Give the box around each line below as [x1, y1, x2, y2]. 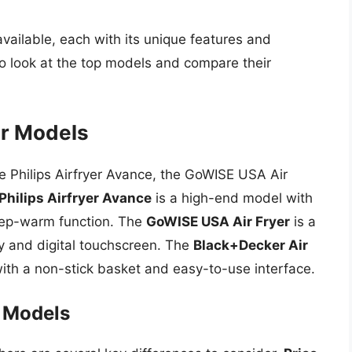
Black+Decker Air [193, 236, 308, 253]
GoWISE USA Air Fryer [146, 213, 290, 229]
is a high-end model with [152, 189, 313, 206]
